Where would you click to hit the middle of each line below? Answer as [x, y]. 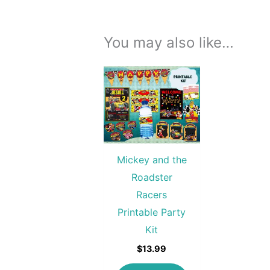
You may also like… [169, 43]
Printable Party [152, 212]
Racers [152, 194]
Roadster [152, 177]
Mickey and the [152, 159]
